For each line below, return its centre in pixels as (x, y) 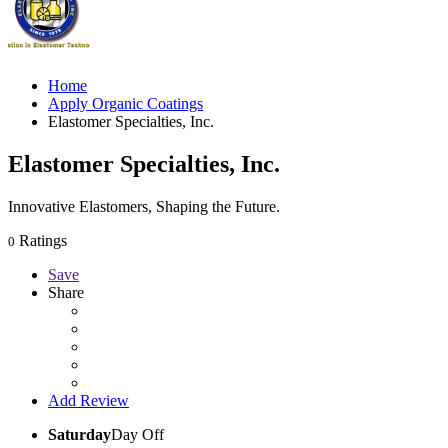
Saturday (79, 434)
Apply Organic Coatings (125, 103)
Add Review (88, 400)
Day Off (137, 434)
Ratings (41, 240)
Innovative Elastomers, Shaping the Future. (144, 206)
